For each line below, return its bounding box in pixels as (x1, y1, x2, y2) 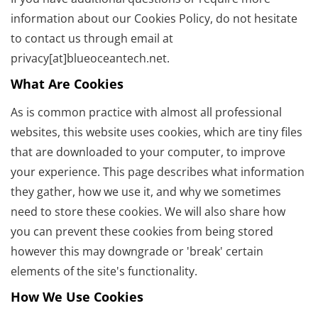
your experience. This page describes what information (11, 164, 305, 180)
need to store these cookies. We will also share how (11, 204, 285, 220)
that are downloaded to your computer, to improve (11, 144, 285, 160)
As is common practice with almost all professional (11, 104, 282, 121)
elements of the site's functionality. (11, 263, 197, 280)
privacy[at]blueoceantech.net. (11, 50, 170, 67)
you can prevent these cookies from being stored (11, 224, 273, 240)
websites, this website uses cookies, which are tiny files (11, 124, 302, 141)
